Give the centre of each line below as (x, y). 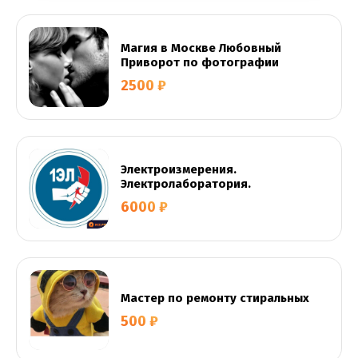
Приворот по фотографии (200, 62)
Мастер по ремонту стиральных (215, 298)
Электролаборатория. (186, 183)
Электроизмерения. (179, 169)
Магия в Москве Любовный (201, 48)
